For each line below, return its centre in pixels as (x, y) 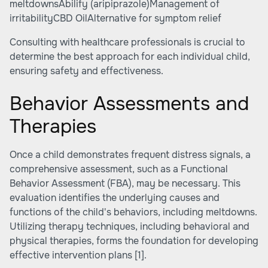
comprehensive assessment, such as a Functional (119, 169)
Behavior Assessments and (129, 104)
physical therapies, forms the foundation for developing (134, 241)
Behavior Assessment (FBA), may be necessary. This (125, 183)
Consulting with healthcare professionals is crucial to (127, 42)
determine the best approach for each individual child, (130, 57)
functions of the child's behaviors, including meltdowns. (133, 212)
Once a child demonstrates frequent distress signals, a (130, 155)
